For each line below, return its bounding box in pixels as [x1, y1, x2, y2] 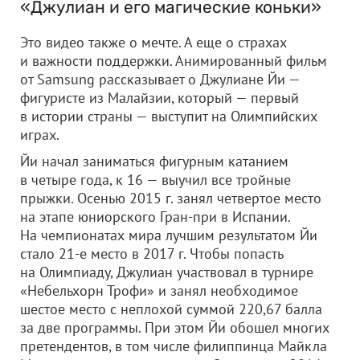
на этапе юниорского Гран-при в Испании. [20, 207, 290, 226]
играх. [20, 125, 59, 144]
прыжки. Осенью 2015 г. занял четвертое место [20, 189, 321, 207]
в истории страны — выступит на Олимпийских [20, 107, 317, 125]
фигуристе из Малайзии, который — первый [20, 88, 299, 107]
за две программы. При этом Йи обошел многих [20, 318, 329, 337]
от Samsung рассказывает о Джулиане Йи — [20, 70, 300, 88]
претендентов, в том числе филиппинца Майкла [20, 337, 327, 355]
